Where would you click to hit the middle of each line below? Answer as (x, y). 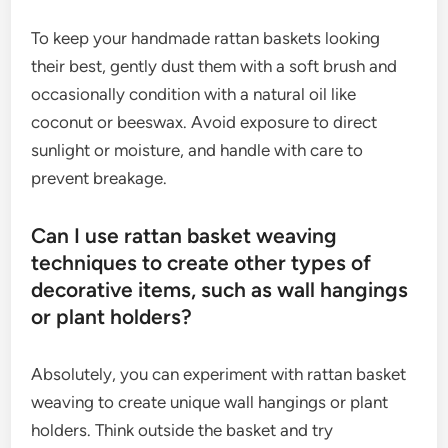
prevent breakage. (99, 178)
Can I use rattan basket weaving (184, 236)
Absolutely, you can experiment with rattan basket (219, 374)
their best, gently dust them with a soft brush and (214, 66)
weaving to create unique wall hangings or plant (210, 402)
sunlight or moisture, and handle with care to (197, 150)
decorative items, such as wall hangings (220, 290)
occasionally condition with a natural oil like (194, 94)
